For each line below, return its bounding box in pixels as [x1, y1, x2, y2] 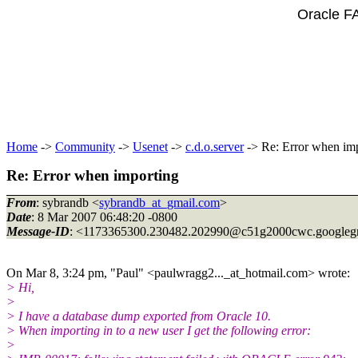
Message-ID [6, 224, 70, 238]
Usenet [133, 140, 168, 153]
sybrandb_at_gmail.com [99, 195, 220, 209]
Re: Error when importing [6, 167, 179, 184]
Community [55, 140, 115, 153]
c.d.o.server [185, 140, 244, 153]
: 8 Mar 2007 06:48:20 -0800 [31, 209, 177, 224]
